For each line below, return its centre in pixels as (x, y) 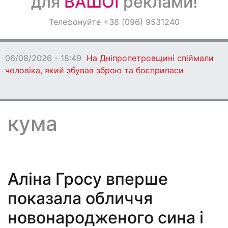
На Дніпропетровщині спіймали (150, 58)
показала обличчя (80, 198)
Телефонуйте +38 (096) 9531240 (114, 22)
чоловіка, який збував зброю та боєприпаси (94, 70)
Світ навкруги (39, 48)
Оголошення (36, 21)
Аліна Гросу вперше (88, 179)
